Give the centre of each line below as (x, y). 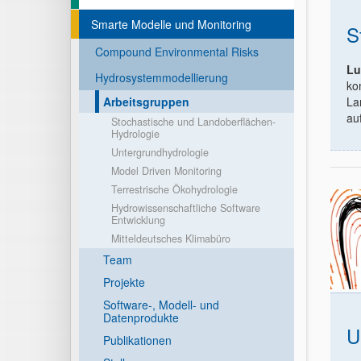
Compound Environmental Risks (177, 52)
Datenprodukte (141, 317)
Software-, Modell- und (161, 305)
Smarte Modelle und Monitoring (171, 24)
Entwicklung (138, 220)
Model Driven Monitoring (166, 171)
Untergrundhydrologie (160, 152)
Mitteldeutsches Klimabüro (171, 239)
